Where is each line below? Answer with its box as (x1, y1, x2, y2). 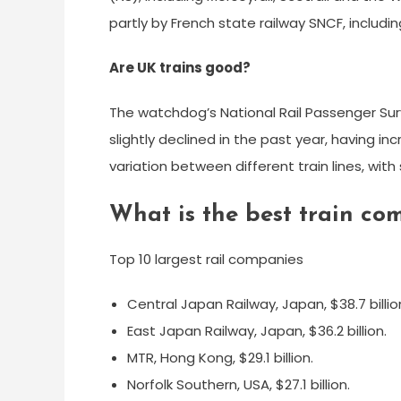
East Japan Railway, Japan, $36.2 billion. (127, 321, 387, 340)
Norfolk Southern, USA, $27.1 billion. (127, 375, 350, 394)
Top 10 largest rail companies (109, 250, 303, 269)
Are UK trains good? (109, 58, 251, 77)
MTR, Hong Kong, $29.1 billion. (127, 348, 313, 367)
